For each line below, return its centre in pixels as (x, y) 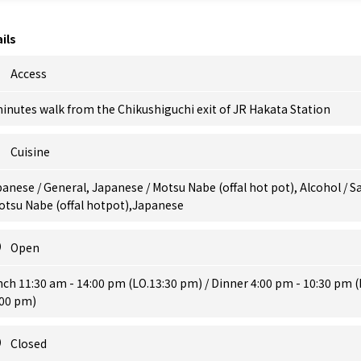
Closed (29, 343)
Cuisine (30, 151)
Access (29, 73)
